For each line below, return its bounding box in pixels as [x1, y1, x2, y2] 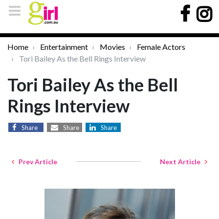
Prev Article [14, 157, 57, 166]
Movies [100, 42, 125, 51]
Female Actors [137, 42, 185, 51]
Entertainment [40, 42, 88, 51]
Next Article [160, 157, 205, 166]
